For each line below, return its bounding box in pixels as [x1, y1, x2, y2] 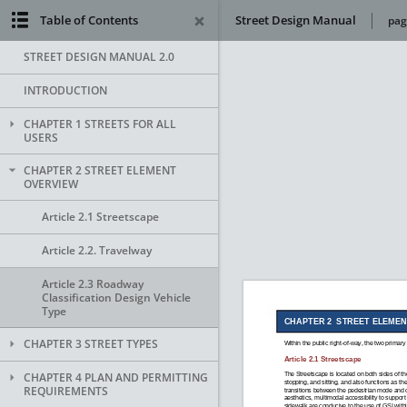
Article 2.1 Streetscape [42, 209, 159, 224]
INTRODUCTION [24, 83, 107, 98]
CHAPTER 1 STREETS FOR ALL [24, 116, 176, 132]
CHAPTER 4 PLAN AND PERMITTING [24, 370, 208, 385]
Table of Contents [40, 12, 138, 28]
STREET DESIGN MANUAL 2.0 [24, 49, 174, 65]
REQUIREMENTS [24, 383, 108, 399]
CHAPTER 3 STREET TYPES [24, 336, 158, 352]
